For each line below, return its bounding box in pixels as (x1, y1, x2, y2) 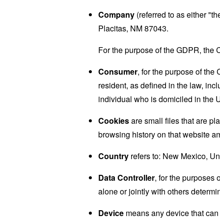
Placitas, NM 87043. (98, 22, 168, 34)
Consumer (98, 65, 137, 77)
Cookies (98, 114, 129, 126)
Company (98, 8, 135, 20)
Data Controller (98, 171, 155, 183)
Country (98, 150, 129, 162)
